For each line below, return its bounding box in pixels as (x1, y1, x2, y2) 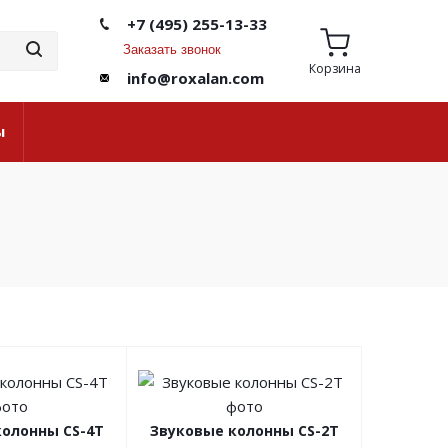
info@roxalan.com (127, 68, 265, 88)
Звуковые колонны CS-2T (149, 421, 339, 440)
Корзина (308, 59, 361, 77)
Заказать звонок (123, 42, 222, 57)
